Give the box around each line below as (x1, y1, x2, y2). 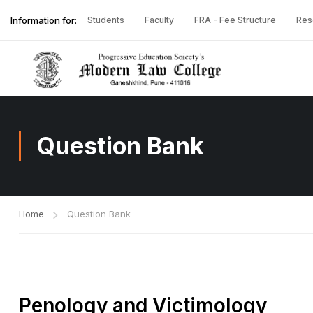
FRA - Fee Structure (194, 15, 276, 25)
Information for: (10, 14, 77, 26)
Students (87, 15, 124, 25)
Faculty (145, 15, 174, 25)
